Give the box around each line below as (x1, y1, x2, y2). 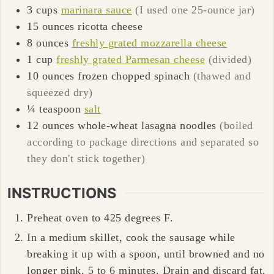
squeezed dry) (27, 86, 93, 98)
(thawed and (193, 69, 251, 82)
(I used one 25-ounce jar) (135, 3, 255, 16)
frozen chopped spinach (78, 69, 190, 82)
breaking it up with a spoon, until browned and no (27, 247, 265, 260)
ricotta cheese (78, 20, 143, 32)
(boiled (220, 119, 253, 131)
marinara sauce (61, 3, 132, 16)
